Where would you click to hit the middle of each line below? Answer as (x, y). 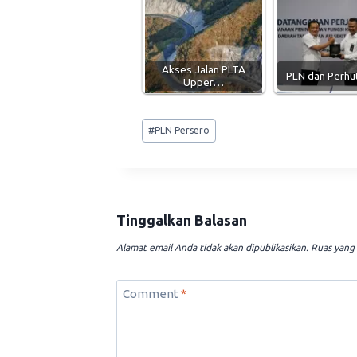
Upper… (203, 82)
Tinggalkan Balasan (182, 220)
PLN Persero (182, 130)
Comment (151, 294)
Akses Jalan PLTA (203, 70)
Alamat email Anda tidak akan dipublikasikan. (212, 248)
